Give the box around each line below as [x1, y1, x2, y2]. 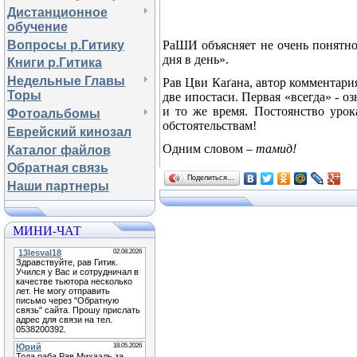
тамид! [256, 142, 296, 155]
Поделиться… [187, 173, 234, 182]
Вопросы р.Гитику [7, 37, 124, 52]
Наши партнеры [7, 179, 109, 194]
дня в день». [163, 53, 229, 66]
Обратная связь [7, 161, 108, 175]
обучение [7, 19, 68, 33]
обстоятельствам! [163, 119, 257, 132]
